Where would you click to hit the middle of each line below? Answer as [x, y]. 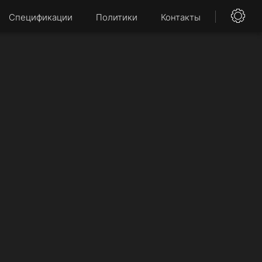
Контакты [181, 17]
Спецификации [41, 17]
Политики [117, 17]
